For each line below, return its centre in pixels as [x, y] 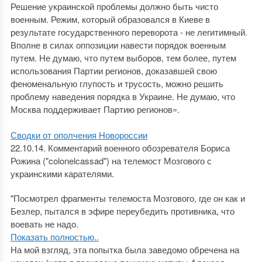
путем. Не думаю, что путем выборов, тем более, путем [123, 58]
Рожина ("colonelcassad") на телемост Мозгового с [111, 161]
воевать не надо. [44, 224]
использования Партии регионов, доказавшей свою [113, 70]
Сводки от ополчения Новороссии [79, 135]
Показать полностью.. [54, 237]
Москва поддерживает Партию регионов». [95, 109]
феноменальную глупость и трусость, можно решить [117, 83]
